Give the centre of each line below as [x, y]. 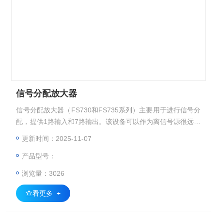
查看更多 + [43, 193]
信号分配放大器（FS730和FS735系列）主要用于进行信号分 [108, 110]
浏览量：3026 [43, 173]
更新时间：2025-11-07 [57, 139]
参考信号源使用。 [43, 133]
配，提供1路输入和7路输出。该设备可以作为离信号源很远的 [108, 122]
